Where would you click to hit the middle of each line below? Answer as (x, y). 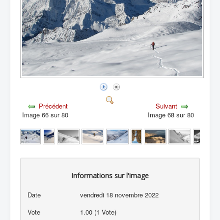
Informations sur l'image (110, 176)
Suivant (167, 106)
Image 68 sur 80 (173, 114)
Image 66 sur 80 (47, 114)
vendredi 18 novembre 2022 (120, 195)
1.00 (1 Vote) (99, 212)
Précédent (54, 106)
